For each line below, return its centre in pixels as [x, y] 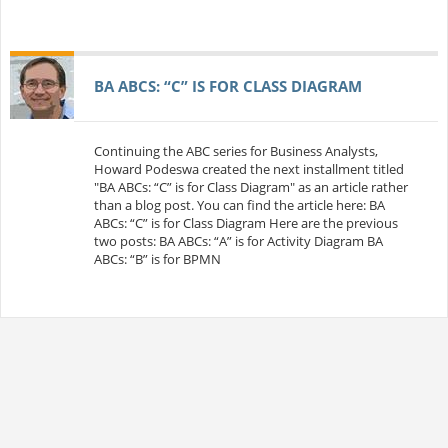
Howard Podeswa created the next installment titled [249, 168]
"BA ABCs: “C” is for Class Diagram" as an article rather [251, 186]
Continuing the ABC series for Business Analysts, [236, 150]
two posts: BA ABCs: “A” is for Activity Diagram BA [239, 240]
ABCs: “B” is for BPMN [158, 258]
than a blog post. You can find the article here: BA [240, 204]
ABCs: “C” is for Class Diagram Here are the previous [246, 222]
